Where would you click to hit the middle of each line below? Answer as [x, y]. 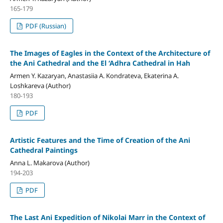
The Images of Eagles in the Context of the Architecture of [110, 53]
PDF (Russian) [45, 26]
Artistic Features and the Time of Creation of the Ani [100, 140]
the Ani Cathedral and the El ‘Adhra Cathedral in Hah [100, 63]
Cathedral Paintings [44, 150]
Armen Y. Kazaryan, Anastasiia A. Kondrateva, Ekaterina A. [94, 76]
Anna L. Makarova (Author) [50, 163]
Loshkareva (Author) [40, 86]
